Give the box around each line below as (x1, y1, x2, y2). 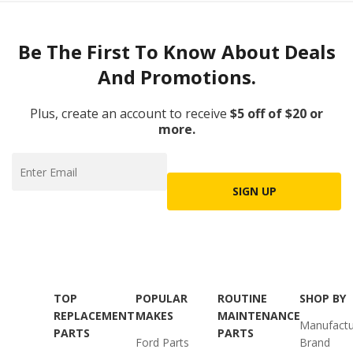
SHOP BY (299, 291, 346, 306)
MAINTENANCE (217, 308, 300, 323)
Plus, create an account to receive (30, 105, 227, 122)
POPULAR (136, 291, 188, 306)
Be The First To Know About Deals (17, 39, 336, 65)
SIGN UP (232, 184, 277, 199)
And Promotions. (97, 64, 256, 90)
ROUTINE (217, 291, 267, 306)
